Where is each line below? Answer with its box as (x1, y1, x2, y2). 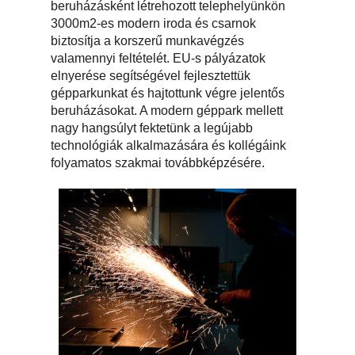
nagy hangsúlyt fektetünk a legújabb (51, 120, 253, 135)
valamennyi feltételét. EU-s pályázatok (51, 51, 265, 65)
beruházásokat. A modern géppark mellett (51, 103, 283, 117)
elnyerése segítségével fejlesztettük (51, 68, 250, 82)
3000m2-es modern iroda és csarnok (51, 16, 256, 30)
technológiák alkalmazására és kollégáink (51, 138, 286, 152)
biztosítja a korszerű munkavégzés (51, 33, 244, 48)
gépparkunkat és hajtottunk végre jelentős (51, 86, 284, 100)
